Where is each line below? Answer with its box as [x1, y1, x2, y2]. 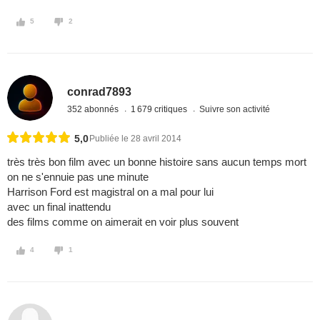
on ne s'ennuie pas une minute [7, 171, 149, 184]
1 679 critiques [131, 104, 190, 114]
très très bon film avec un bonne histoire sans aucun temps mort [7, 156, 306, 169]
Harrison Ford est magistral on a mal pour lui [7, 186, 214, 199]
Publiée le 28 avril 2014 [89, 134, 181, 144]
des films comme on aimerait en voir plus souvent [7, 216, 239, 229]
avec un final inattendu [7, 201, 111, 214]
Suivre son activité [199, 104, 271, 114]
